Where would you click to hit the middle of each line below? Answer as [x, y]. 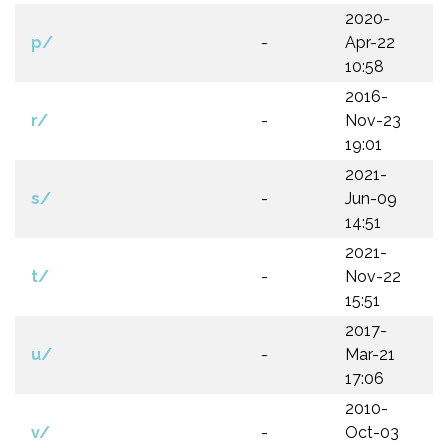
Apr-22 [370, 42]
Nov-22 [373, 276]
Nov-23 [373, 120]
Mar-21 [370, 354]
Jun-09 [371, 198]
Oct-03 [372, 432]
